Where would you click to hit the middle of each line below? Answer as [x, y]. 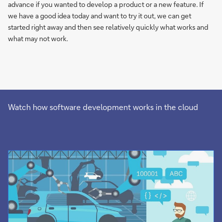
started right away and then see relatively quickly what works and [108, 27]
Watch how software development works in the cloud [103, 107]
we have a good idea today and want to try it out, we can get [100, 16]
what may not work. [38, 38]
